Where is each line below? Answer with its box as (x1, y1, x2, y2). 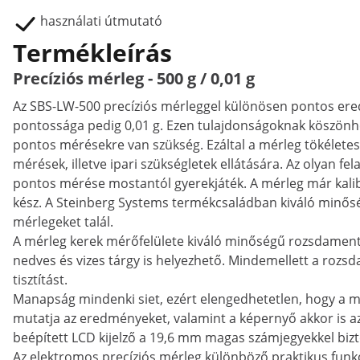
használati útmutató (40, 12, 162, 30)
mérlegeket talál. (13, 213, 113, 231)
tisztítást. (13, 271, 67, 288)
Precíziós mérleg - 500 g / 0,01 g (13, 67, 255, 89)
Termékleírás (13, 36, 172, 69)
